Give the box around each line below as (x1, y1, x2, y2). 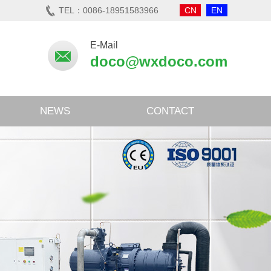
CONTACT (146, 105, 194, 117)
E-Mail (90, 40, 118, 50)
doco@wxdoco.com (90, 53, 227, 70)
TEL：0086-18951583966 (59, 5, 158, 15)
